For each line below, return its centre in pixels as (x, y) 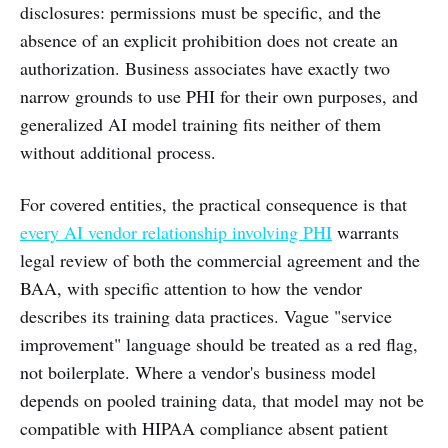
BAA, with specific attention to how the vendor (191, 288)
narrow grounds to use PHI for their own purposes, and (219, 96)
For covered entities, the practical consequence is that (213, 204)
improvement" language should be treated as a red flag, (219, 344)
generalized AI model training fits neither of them (200, 124)
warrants (365, 232)
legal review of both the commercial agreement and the (220, 260)
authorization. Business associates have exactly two (205, 68)
